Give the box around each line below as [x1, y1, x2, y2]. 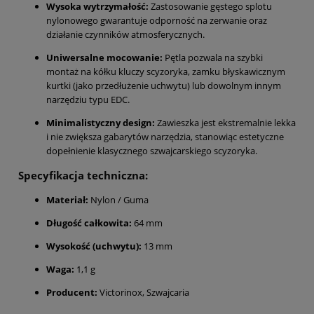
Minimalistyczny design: [46, 116, 155, 129]
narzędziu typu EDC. [46, 93, 130, 106]
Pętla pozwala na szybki [163, 50, 263, 64]
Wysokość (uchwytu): [46, 239, 142, 252]
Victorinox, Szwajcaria [97, 285, 189, 299]
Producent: [46, 285, 97, 299]
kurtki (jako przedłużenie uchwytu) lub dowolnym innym [46, 78, 281, 92]
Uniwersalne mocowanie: [46, 50, 163, 64]
